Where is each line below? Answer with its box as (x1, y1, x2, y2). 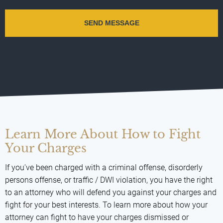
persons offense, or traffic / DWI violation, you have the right (5, 175, 213, 185)
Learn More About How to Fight (5, 126, 201, 141)
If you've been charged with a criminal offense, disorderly (5, 162, 203, 172)
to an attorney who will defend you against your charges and (5, 187, 217, 197)
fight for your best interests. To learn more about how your (5, 200, 208, 210)
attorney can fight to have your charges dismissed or (5, 212, 189, 222)
